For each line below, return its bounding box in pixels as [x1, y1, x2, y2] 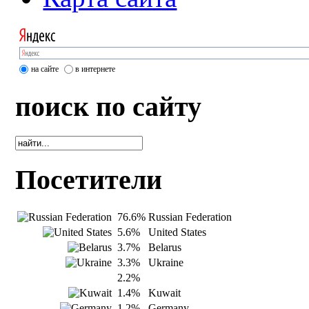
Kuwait [148, 286, 181, 299]
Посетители [15, 163, 163, 195]
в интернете [75, 63, 116, 74]
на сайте [31, 63, 59, 74]
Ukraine [148, 256, 184, 268]
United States [148, 226, 207, 238]
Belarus [148, 241, 182, 253]
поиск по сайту [15, 91, 202, 123]
